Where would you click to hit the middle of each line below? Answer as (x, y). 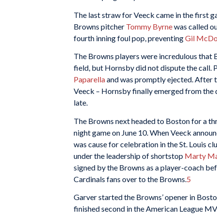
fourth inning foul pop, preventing (129, 38)
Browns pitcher (100, 26)
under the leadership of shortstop (129, 155)
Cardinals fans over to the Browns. (130, 179)
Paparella (89, 79)
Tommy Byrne (149, 26)
